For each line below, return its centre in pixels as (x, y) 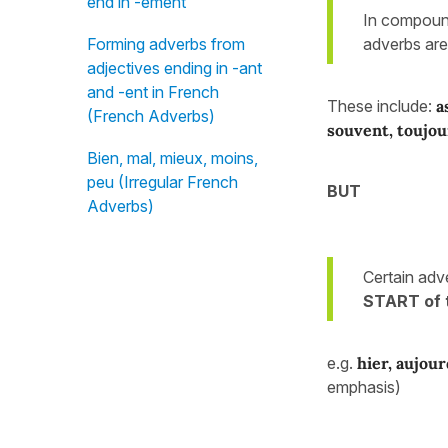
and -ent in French (153, 92)
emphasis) (364, 386)
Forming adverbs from (166, 44)
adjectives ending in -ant (174, 68)
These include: (381, 105)
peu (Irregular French (162, 182)
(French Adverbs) (151, 116)
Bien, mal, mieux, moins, (172, 158)
